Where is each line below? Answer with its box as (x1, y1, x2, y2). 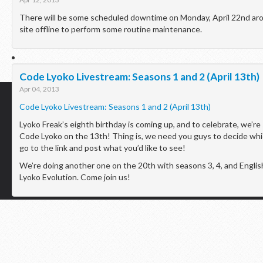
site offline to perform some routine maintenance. (19, 24, 202, 34)
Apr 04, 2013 (19, 85, 59, 93)
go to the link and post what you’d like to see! (19, 143, 186, 153)
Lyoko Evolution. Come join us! (19, 172, 130, 182)
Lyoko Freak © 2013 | (57, 147, 133, 157)
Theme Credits (158, 147, 206, 157)
